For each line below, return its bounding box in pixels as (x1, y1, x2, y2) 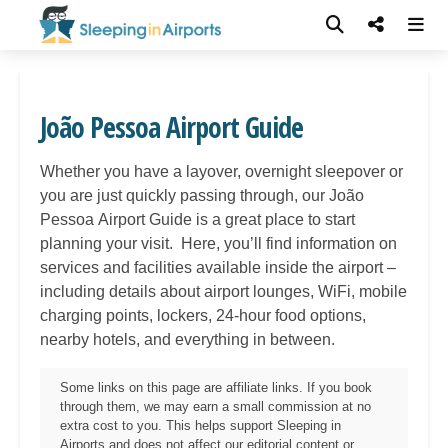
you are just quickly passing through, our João (40, 187, 364, 204)
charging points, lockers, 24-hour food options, (40, 307, 366, 324)
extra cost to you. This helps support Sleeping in (60, 418, 341, 433)
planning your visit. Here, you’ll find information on (40, 235, 397, 252)
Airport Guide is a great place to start (94, 211, 355, 228)
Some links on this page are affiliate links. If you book (60, 380, 372, 395)
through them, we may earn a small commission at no (60, 399, 371, 414)
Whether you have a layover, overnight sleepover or (40, 163, 403, 180)
